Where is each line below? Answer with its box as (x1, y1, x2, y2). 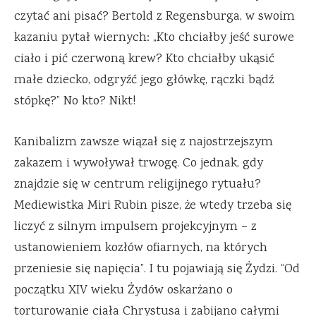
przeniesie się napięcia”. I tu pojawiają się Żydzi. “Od (14, 260, 300, 279)
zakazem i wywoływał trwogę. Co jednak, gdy (14, 154, 263, 173)
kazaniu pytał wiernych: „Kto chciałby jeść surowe (14, 28, 294, 47)
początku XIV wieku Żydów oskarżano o (14, 281, 233, 300)
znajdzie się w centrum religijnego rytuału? (14, 175, 261, 194)
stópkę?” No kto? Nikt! (14, 92, 139, 111)
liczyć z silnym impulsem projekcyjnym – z (14, 217, 257, 236)
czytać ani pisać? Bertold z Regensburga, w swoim (14, 7, 295, 26)
